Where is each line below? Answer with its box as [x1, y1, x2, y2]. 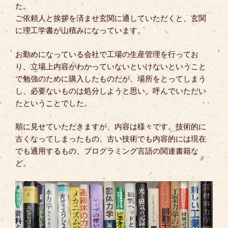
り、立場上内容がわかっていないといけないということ [15, 62, 206, 71]
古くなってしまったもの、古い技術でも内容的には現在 [15, 134, 206, 144]
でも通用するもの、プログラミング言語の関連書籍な [15, 147, 198, 156]
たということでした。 [15, 98, 92, 107]
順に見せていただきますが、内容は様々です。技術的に [15, 122, 206, 131]
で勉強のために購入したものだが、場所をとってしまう [15, 74, 206, 83]
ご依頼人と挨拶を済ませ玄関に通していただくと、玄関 [15, 14, 206, 23]
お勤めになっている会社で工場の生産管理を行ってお [15, 49, 198, 59]
